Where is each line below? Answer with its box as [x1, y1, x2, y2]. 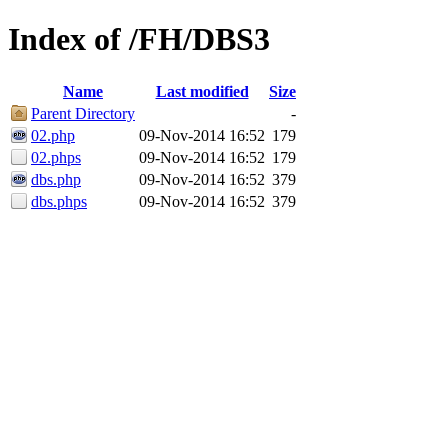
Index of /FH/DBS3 [8, 21, 270, 58]
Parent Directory [31, 104, 135, 122]
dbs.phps [31, 192, 87, 210]
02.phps [31, 148, 81, 166]
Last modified [155, 82, 249, 100]
